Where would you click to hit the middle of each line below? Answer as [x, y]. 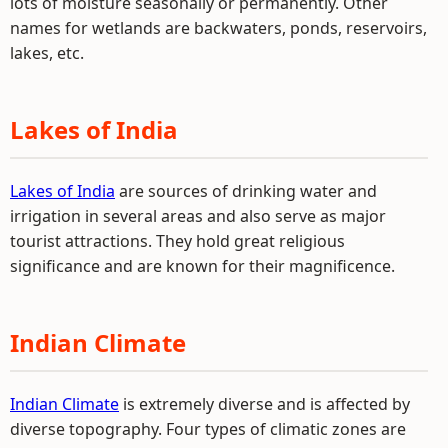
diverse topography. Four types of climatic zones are [208, 429]
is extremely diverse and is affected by [264, 404]
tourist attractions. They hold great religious [177, 241]
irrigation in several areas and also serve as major [198, 216]
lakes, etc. [47, 53]
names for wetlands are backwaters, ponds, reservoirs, [218, 28]
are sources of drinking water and [246, 191]
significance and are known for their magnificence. [202, 266]
